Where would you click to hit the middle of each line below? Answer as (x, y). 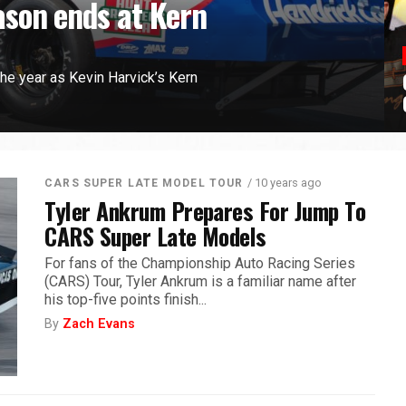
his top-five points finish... (126, 300)
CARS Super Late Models (155, 236)
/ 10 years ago (285, 183)
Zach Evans (99, 324)
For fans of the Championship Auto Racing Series (200, 263)
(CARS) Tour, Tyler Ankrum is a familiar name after (201, 281)
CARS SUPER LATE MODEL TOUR (144, 183)
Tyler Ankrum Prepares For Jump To (205, 210)
